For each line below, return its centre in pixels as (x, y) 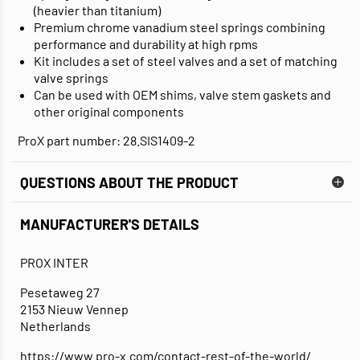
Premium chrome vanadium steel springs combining (180, 27)
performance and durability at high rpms (146, 44)
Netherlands (55, 326)
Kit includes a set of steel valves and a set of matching (186, 61)
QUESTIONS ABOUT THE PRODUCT (129, 182)
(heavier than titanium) (97, 10)
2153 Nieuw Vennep (74, 309)
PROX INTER (54, 263)
